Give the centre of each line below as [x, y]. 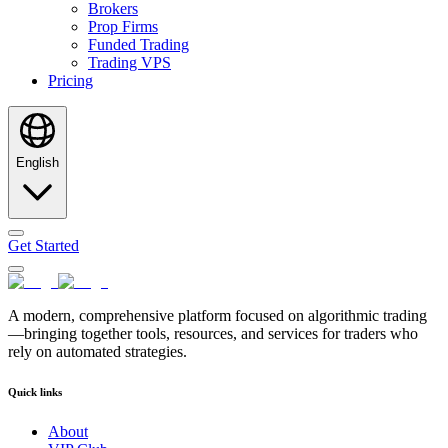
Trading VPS [129, 62]
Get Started [43, 245]
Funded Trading [138, 44]
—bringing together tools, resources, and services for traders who [213, 333]
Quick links [35, 391]
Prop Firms [123, 26]
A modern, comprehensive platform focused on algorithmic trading [217, 315]
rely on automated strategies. [97, 351]
